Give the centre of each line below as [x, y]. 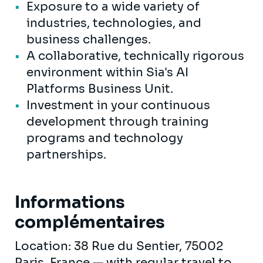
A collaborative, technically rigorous [135, 56]
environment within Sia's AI [107, 72]
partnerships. [68, 154]
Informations [70, 202]
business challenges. [90, 39]
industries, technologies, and [114, 23]
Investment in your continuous [118, 105]
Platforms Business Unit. [101, 89]
